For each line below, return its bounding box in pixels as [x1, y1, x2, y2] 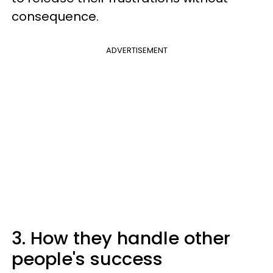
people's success [12, 247, 163, 271]
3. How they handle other [12, 226, 230, 250]
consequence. [12, 8, 99, 25]
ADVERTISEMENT [105, 44, 168, 56]
